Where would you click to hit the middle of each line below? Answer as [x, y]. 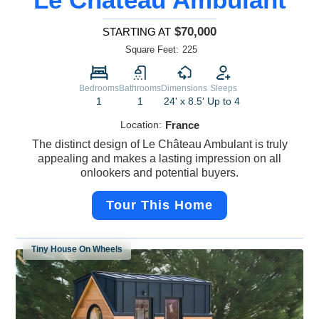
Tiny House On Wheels [77, 250]
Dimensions [184, 89]
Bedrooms [99, 89]
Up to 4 [224, 101]
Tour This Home [159, 205]
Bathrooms [140, 89]
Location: [141, 125]
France [182, 125]
